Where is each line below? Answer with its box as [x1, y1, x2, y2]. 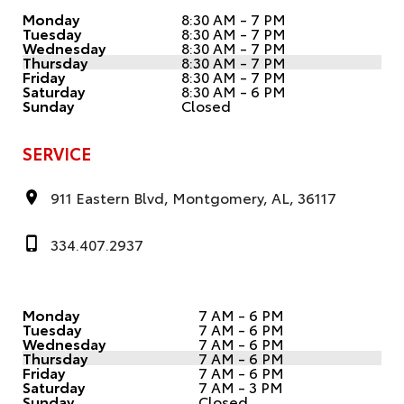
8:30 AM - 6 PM [181, 79, 286, 101]
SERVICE [23, 140, 91, 165]
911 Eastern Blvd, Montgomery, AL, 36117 [50, 187, 336, 208]
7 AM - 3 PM [198, 376, 283, 398]
